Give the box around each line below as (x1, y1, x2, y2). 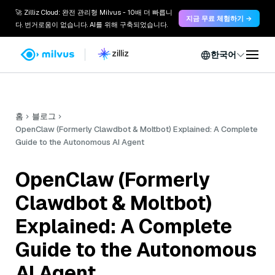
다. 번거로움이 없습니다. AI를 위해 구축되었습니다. (15, 20, 168, 29)
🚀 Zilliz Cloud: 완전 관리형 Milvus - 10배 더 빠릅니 (15, 8, 172, 17)
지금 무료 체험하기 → (186, 14, 252, 23)
